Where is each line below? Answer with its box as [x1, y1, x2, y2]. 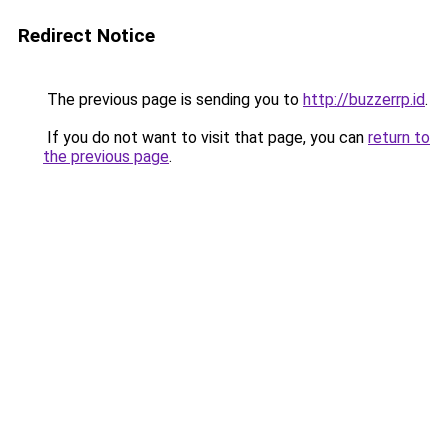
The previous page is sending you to [43, 90, 303, 109]
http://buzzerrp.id [303, 90, 425, 109]
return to [368, 128, 430, 147]
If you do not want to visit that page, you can [43, 128, 368, 147]
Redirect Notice [18, 24, 155, 47]
